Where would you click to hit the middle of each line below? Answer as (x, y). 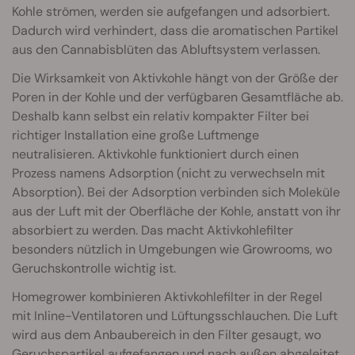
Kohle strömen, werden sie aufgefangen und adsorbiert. (171, 12)
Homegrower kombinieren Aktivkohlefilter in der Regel (167, 297)
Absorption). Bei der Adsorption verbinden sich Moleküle (176, 193)
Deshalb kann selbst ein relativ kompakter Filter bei (160, 116)
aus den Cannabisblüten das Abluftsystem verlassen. (166, 50)
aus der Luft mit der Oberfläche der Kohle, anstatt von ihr (176, 212)
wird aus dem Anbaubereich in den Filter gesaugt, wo (166, 335)
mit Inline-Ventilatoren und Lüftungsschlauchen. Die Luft (175, 316)
